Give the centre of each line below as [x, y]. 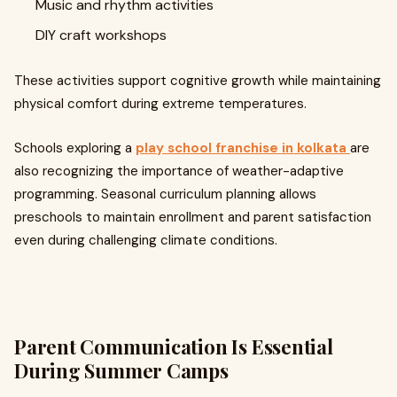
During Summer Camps [121, 370]
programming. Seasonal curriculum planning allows [165, 194]
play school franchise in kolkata [241, 148]
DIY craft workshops [101, 35]
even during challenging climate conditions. [146, 240]
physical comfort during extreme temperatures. [160, 104]
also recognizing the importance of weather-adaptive [179, 171]
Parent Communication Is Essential [174, 346]
